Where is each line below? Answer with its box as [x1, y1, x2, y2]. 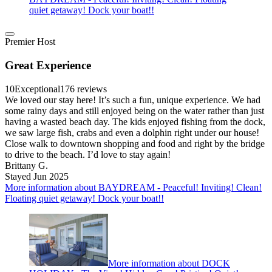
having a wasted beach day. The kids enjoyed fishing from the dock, [5, 116, 265, 127]
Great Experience [5, 59, 91, 72]
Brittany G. [5, 160, 48, 171]
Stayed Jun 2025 [5, 171, 69, 182]
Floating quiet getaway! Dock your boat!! [5, 192, 164, 203]
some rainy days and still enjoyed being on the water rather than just [5, 105, 264, 116]
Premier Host [5, 36, 55, 47]
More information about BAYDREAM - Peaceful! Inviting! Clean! [5, 182, 262, 192]
